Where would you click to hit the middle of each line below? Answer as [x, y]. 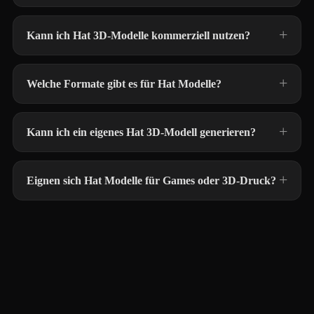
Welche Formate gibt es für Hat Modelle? [124, 84]
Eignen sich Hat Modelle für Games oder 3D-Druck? [151, 180]
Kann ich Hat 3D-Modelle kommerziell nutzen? [138, 35]
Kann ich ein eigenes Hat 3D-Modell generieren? [141, 132]
